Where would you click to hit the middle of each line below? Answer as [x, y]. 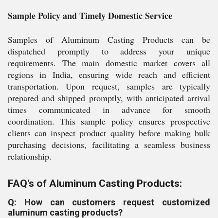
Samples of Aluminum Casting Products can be [109, 39]
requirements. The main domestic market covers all [109, 63]
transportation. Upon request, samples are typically [109, 86]
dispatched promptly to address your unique [109, 51]
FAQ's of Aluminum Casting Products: [95, 183]
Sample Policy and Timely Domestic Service [90, 16]
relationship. [30, 156]
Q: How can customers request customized [109, 202]
